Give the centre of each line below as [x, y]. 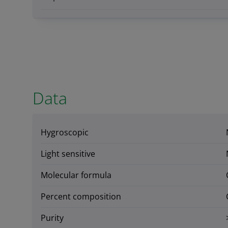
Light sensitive [68, 153]
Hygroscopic [65, 132]
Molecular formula [76, 175]
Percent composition [81, 196]
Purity [52, 218]
